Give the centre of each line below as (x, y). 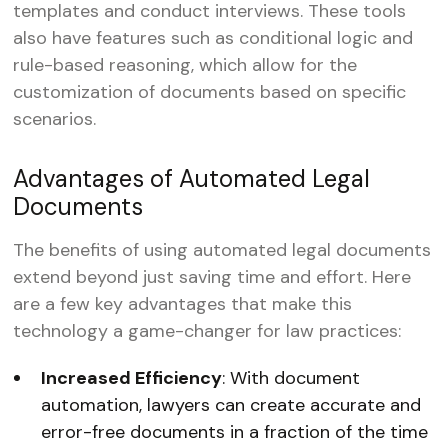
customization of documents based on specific (210, 92)
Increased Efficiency (132, 378)
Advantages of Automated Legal (192, 178)
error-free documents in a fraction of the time (235, 432)
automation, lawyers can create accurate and (231, 405)
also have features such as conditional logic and (213, 38)
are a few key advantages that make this (183, 304)
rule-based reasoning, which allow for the (185, 65)
